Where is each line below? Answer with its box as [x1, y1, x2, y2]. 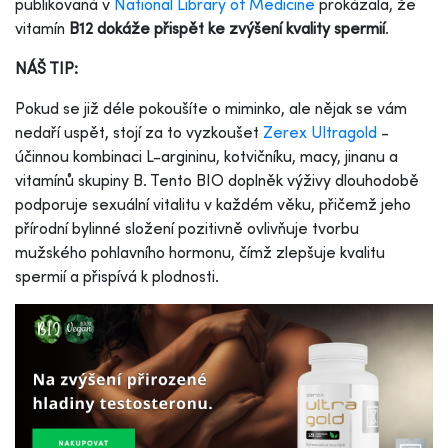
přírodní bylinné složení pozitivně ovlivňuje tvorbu [15, 217, 359, 238]
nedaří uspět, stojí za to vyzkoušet [15, 121, 263, 142]
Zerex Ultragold [263, 121, 377, 142]
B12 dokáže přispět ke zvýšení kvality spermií [69, 17, 385, 38]
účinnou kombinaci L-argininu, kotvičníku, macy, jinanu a [15, 145, 398, 166]
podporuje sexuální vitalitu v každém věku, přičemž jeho [15, 193, 411, 214]
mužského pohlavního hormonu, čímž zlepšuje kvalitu [15, 241, 385, 262]
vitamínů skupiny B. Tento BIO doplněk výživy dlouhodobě [15, 169, 419, 190]
